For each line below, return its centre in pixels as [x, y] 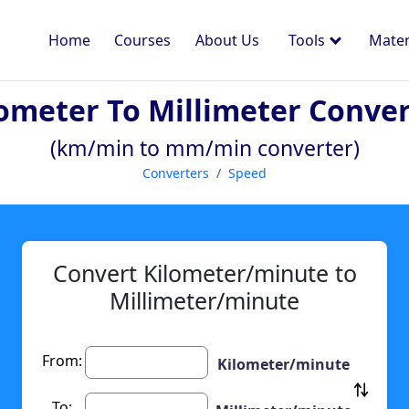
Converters [176, 173]
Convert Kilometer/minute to [204, 273]
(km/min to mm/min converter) [204, 148]
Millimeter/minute [204, 301]
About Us [227, 40]
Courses [143, 40]
